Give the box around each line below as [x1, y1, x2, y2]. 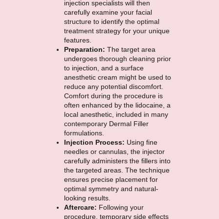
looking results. [64, 194, 110, 202]
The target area [107, 45, 155, 53]
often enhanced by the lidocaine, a [64, 101, 171, 109]
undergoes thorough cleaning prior [64, 54, 171, 63]
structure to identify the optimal [64, 17, 159, 25]
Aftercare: [64, 203, 99, 211]
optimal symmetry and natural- [64, 184, 158, 193]
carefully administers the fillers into [64, 156, 171, 165]
